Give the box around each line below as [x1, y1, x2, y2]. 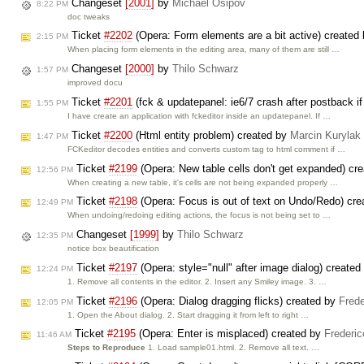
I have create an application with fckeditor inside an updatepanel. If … [67, 110, 331, 120]
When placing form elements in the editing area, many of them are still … [67, 45, 340, 54]
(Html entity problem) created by [132, 128, 290, 141]
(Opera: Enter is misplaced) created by [136, 327, 324, 340]
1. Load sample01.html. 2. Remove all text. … [145, 343, 320, 353]
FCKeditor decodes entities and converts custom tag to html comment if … [67, 144, 346, 154]
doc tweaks [67, 11, 110, 21]
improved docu [67, 78, 123, 88]
